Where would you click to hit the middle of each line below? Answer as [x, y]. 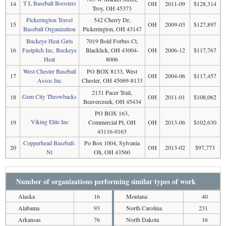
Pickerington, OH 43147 [112, 29]
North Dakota [143, 219]
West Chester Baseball [49, 71]
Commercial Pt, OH [112, 122]
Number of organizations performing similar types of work [106, 181]
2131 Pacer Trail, [112, 92]
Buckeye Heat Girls [49, 41]
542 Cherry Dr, [112, 19]
